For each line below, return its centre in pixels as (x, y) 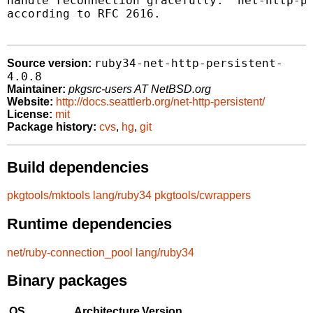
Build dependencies (78, 167)
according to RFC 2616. (84, 14)
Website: (30, 102)
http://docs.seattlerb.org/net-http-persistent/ (160, 102)
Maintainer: (36, 89)
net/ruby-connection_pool (70, 252)
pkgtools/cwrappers (203, 196)
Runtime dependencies (89, 224)
